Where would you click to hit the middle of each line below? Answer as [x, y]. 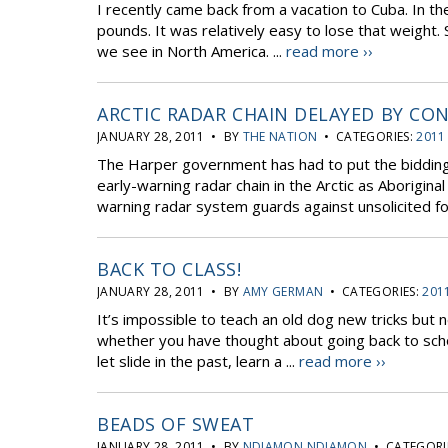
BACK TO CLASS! [169, 269]
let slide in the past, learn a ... [198, 361]
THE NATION [280, 136]
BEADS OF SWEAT [176, 424]
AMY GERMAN [283, 291]
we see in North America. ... [191, 51]
